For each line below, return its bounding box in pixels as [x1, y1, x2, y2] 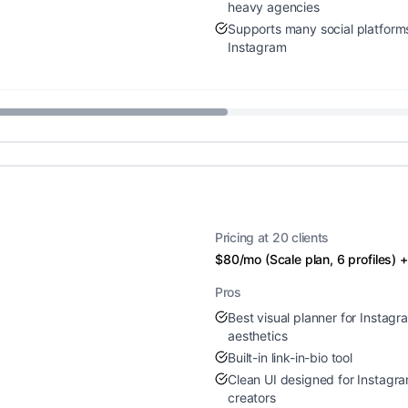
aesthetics [228, 328, 288, 343]
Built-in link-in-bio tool [228, 350, 352, 365]
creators [228, 390, 276, 405]
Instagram [228, 39, 287, 55]
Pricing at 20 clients [215, 229, 330, 245]
